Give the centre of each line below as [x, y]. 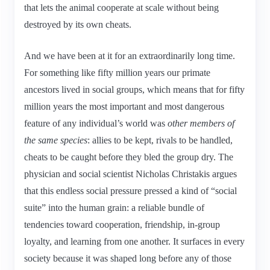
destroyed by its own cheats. [78, 24]
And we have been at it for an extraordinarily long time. [130, 55]
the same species [56, 140]
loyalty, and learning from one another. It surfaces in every [134, 241]
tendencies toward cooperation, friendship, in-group [122, 224]
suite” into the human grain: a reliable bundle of [114, 207]
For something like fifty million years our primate [117, 72]
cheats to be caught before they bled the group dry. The [129, 157]
